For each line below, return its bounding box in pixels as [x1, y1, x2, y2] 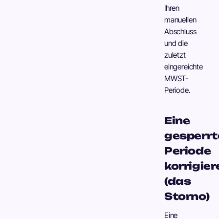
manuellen [164, 15, 197, 24]
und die [164, 39, 188, 48]
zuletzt [164, 50, 186, 60]
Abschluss [164, 27, 197, 36]
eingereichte [164, 62, 203, 71]
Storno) [164, 190, 210, 202]
